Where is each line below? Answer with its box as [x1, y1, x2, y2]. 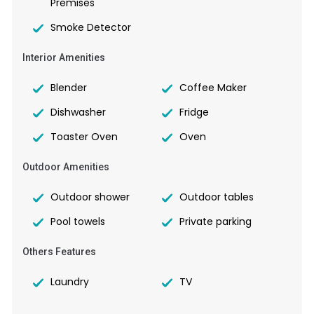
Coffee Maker [179, 81, 247, 95]
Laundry [50, 275, 89, 289]
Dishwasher [50, 105, 106, 120]
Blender [50, 81, 87, 95]
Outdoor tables [179, 190, 254, 205]
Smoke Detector [50, 20, 131, 35]
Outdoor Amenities [22, 161, 109, 173]
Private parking [179, 214, 252, 229]
